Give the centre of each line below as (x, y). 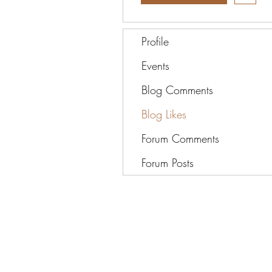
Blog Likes (164, 114)
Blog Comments (177, 90)
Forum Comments (180, 138)
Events (155, 66)
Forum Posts (168, 163)
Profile (155, 41)
